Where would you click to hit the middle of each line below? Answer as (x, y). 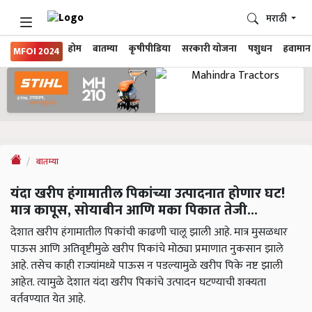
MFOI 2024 (37, 52)
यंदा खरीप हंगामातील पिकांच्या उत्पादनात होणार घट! (148, 194)
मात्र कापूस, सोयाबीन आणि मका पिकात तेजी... (134, 211)
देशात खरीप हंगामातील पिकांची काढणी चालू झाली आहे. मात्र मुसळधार (149, 233)
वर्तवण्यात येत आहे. (48, 299)
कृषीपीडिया (150, 49)
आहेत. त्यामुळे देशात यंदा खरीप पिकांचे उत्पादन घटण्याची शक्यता (138, 283)
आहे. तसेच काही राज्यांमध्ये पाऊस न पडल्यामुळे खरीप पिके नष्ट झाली (147, 266)
